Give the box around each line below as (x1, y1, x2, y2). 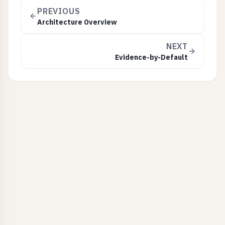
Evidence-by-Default (115, 53, 188, 62)
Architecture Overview (37, 18, 117, 27)
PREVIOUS (37, 6, 80, 16)
